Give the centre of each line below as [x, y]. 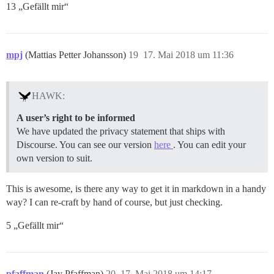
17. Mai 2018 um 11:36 [188, 54]
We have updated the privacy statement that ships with [121, 131]
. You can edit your [209, 144]
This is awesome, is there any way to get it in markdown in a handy [136, 188]
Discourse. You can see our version [85, 144]
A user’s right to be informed [76, 117]
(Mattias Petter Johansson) [77, 54]
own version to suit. [54, 158]
